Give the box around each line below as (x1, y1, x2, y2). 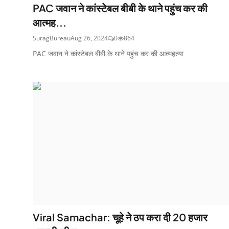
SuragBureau (33, 33, 71, 42)
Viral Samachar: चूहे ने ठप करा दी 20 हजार (33, 210, 208, 223)
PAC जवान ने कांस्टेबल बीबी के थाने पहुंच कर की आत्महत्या (33, 48, 184, 58)
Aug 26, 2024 (71, 33, 108, 42)
